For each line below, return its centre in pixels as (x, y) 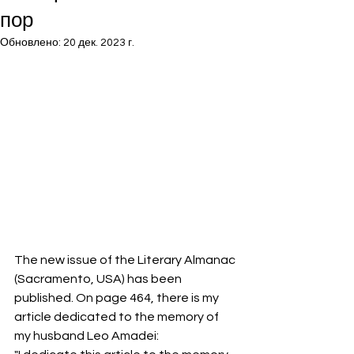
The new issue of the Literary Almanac (126, 260)
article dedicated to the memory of (118, 317)
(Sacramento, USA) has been (99, 279)
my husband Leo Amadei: (88, 336)
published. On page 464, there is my (118, 298)
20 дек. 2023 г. (99, 43)
